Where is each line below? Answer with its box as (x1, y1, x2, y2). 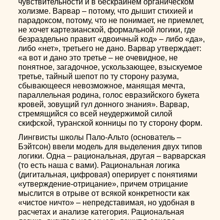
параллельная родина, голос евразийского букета (18, 91, 200, 99)
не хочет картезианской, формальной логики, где (18, 26, 196, 34)
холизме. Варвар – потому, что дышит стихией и (18, 7, 193, 15)
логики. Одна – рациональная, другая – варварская (18, 152, 206, 160)
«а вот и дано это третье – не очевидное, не (18, 54, 178, 62)
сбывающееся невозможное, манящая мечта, (18, 82, 186, 90)
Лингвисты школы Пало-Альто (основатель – (18, 133, 182, 141)
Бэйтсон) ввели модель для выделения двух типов (18, 142, 203, 151)
